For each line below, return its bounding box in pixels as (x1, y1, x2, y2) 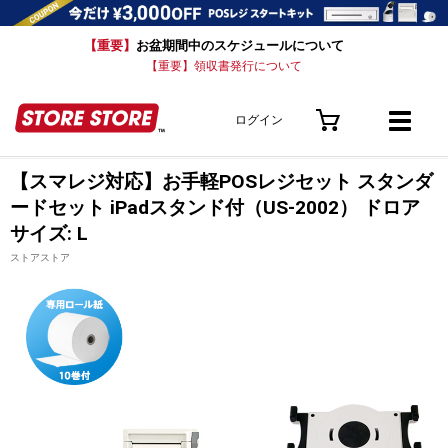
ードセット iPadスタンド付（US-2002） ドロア (10, 195, 420, 219)
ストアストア (10, 251, 70, 263)
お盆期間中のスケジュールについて (136, 37, 344, 53)
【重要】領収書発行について (146, 58, 302, 73)
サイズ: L (10, 221, 88, 245)
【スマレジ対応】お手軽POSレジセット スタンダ (10, 169, 433, 193)
